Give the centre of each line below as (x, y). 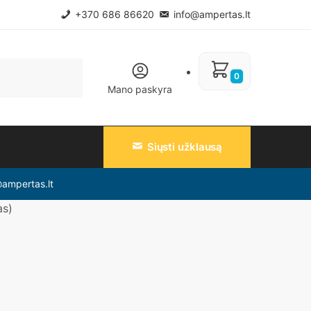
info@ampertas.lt (211, 14)
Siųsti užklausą (185, 146)
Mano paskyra (140, 89)
